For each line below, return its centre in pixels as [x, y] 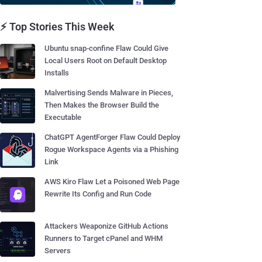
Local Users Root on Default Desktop [106, 61]
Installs [57, 73]
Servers [58, 251]
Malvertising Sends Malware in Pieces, [109, 93]
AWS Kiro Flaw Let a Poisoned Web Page [112, 182]
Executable [63, 117]
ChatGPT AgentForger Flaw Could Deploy [112, 137]
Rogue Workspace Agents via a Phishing [111, 149]
